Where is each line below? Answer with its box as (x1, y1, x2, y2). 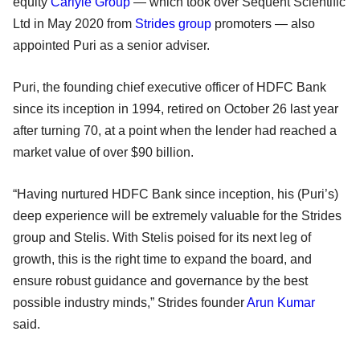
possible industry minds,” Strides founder (13, 295, 247, 309)
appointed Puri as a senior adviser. (13, 38, 213, 52)
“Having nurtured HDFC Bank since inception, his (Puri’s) (13, 186, 338, 201)
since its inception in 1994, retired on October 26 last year (13, 101, 338, 116)
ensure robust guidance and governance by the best (13, 273, 308, 288)
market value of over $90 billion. (13, 145, 197, 159)
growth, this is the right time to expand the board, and (13, 252, 312, 266)
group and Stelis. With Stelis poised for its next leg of (13, 230, 311, 244)
